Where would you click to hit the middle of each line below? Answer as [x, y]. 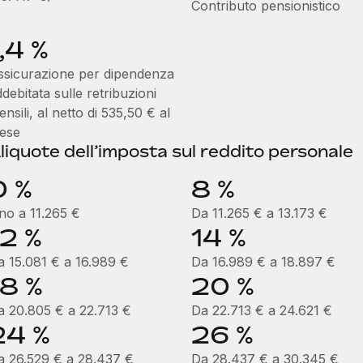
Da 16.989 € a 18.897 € [263, 262]
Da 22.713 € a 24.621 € [261, 310]
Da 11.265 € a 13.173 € [259, 213]
